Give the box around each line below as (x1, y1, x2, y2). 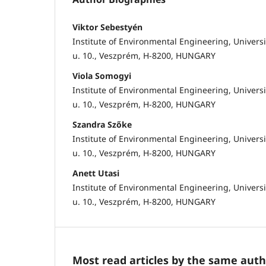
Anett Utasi (72, 167, 119, 179)
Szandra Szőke (72, 118, 132, 130)
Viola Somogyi (72, 69, 131, 81)
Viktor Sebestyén (72, 21, 142, 33)
